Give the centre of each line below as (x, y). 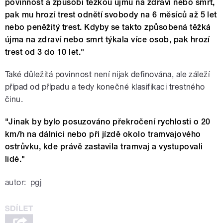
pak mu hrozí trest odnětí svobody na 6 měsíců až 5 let (111, 15)
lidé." (15, 159)
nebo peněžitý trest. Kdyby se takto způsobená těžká (108, 27)
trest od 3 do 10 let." (45, 52)
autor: (16, 183)
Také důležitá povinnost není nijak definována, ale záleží (108, 75)
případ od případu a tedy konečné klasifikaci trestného (105, 87)
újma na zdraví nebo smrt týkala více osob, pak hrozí (108, 40)
